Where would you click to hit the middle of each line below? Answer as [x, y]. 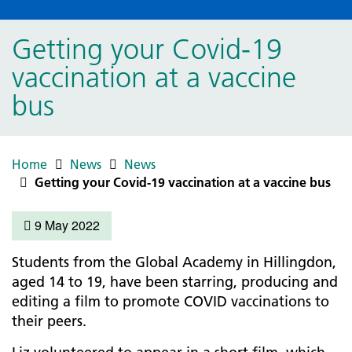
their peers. [49, 321]
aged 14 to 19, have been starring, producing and [175, 282]
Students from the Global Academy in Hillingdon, [174, 262]
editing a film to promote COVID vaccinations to [170, 301]
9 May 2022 [66, 225]
